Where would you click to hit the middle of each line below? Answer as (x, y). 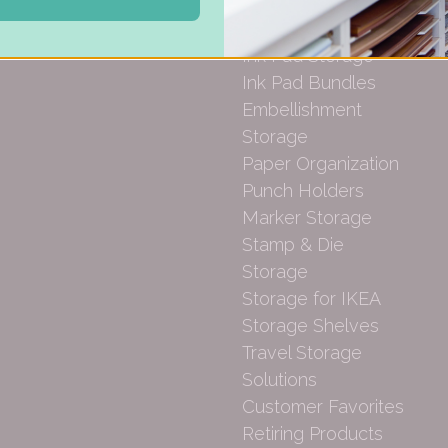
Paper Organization (320, 163)
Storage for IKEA (311, 298)
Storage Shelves (310, 325)
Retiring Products (312, 433)
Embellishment (302, 109)
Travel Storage (302, 352)
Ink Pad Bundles (309, 82)
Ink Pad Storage (308, 55)
